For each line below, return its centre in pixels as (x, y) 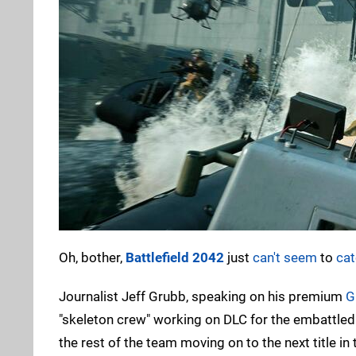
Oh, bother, (92, 257)
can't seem (285, 257)
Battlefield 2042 (175, 257)
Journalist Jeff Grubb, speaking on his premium (202, 296)
